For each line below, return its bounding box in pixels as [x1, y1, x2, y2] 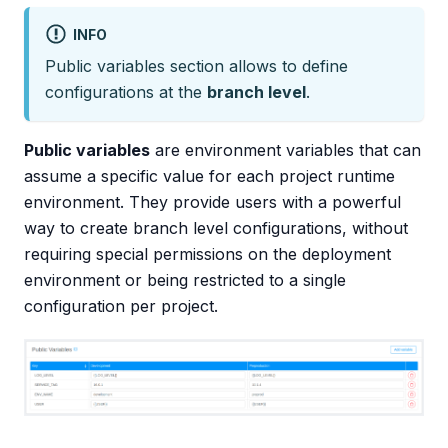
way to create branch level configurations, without [24, 218, 408, 239]
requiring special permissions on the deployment [24, 244, 391, 265]
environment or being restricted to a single [24, 270, 346, 291]
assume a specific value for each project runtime [24, 166, 395, 187]
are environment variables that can [150, 140, 421, 161]
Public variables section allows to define [45, 56, 348, 77]
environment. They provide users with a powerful [24, 192, 401, 213]
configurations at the [45, 82, 207, 103]
